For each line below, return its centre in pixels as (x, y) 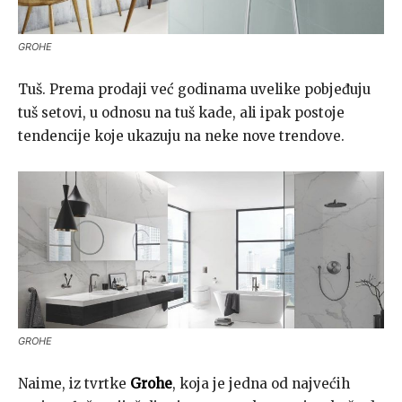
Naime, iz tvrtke (74, 383)
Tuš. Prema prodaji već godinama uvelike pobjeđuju (194, 89)
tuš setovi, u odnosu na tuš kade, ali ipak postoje (181, 112)
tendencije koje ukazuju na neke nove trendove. (181, 135)
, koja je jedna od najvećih (261, 383)
